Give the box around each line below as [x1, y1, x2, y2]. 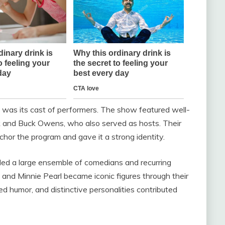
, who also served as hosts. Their [64, 118, 181, 129]
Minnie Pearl [18, 171, 62, 181]
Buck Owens [18, 118, 64, 129]
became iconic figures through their [62, 171, 188, 181]
